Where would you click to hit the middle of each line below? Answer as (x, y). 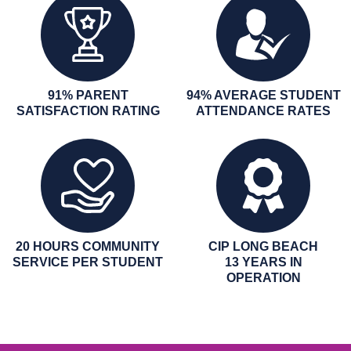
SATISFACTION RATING (88, 110)
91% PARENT (88, 95)
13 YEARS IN (263, 262)
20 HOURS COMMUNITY (88, 246)
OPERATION (263, 277)
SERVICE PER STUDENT (88, 262)
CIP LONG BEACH (263, 246)
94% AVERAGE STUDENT (263, 95)
